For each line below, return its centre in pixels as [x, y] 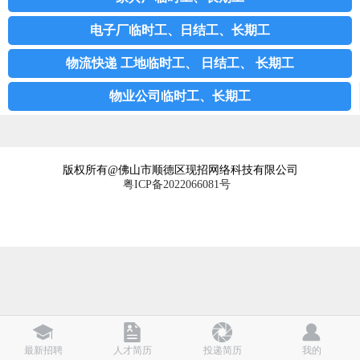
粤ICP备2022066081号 [180, 184]
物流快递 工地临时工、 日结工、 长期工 [180, 63]
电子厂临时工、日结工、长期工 [180, 30]
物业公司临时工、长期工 [180, 96]
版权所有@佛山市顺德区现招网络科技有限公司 [180, 170]
